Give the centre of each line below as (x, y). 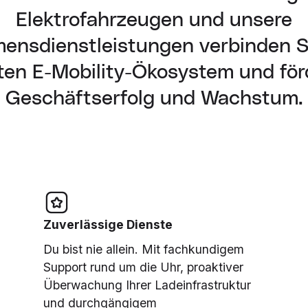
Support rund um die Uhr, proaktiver (143, 267)
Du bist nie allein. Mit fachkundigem (143, 250)
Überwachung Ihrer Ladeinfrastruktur (147, 285)
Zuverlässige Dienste (108, 224)
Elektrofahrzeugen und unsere (154, 21)
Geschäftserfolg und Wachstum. (154, 99)
